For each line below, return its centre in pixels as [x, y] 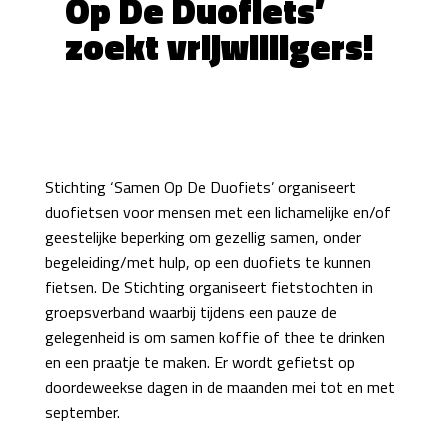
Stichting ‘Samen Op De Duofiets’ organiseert [200, 187]
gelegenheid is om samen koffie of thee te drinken [214, 337]
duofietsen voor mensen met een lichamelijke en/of [217, 212]
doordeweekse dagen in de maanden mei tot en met [219, 387]
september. [82, 412]
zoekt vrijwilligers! [218, 46]
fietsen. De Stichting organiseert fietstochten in [208, 287]
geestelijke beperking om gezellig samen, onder [202, 237]
